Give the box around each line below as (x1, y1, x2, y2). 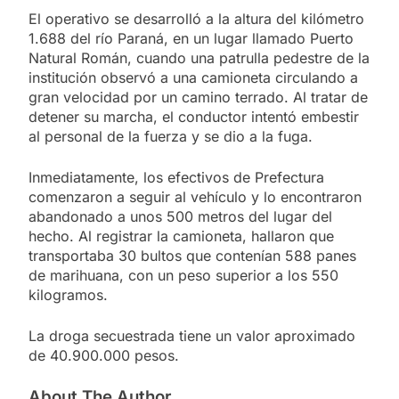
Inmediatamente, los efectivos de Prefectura (28, 167, 324, 186)
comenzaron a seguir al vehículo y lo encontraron (28, 187, 362, 206)
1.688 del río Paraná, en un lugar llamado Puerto (28, 28, 354, 47)
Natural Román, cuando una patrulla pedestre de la (28, 48, 370, 67)
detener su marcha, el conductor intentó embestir (28, 107, 359, 126)
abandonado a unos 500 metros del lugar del (28, 207, 332, 225)
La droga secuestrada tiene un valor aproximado (28, 326, 355, 345)
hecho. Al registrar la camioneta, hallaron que (28, 226, 334, 245)
